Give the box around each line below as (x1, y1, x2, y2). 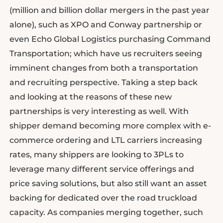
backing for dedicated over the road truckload (9, 193, 197, 203)
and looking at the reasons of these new (9, 92, 172, 102)
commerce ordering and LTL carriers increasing (9, 135, 202, 145)
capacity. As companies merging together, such (9, 207, 203, 217)
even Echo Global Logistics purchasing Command (9, 34, 211, 44)
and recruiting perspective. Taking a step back (9, 77, 198, 87)
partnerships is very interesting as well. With (9, 106, 189, 116)
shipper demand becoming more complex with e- (9, 120, 211, 130)
